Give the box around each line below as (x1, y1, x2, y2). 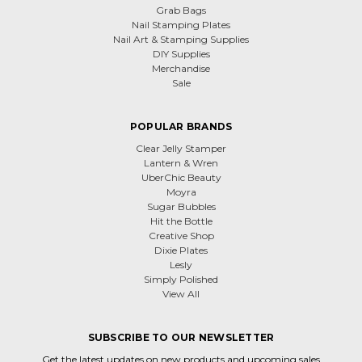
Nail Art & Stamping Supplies (113, 33, 249, 45)
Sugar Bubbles (146, 200, 216, 213)
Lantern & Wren (144, 157, 218, 169)
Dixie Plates (154, 244, 208, 256)
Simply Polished (144, 273, 218, 285)
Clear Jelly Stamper (136, 142, 226, 154)
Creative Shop (148, 229, 214, 242)
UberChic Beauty (141, 171, 221, 183)
